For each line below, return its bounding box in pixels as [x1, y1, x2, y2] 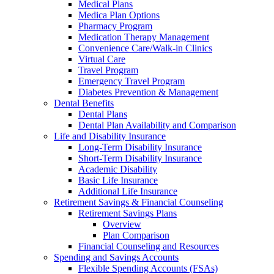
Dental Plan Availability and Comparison [78, 120, 236, 131]
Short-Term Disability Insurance [78, 153, 202, 164]
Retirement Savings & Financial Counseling [54, 197, 223, 208]
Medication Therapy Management [78, 32, 209, 43]
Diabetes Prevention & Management [78, 87, 218, 98]
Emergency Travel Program [78, 76, 185, 87]
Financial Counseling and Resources [78, 241, 219, 252]
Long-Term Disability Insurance [78, 142, 202, 153]
